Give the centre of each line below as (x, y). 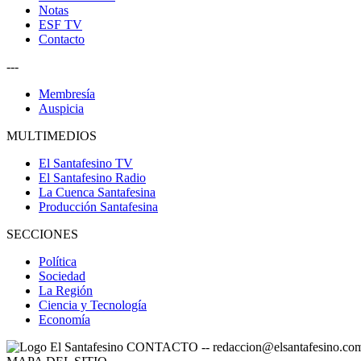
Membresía (67, 93)
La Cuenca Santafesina (97, 192)
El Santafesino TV (86, 163)
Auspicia (61, 108)
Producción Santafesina (98, 206)
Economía (64, 319)
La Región (66, 290)
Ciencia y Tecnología (93, 305)
